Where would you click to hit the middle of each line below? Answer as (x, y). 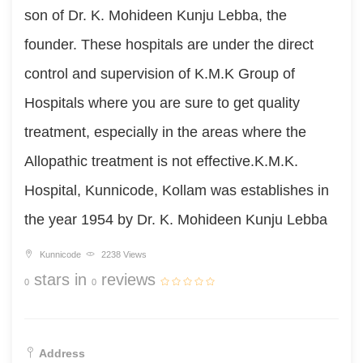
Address (60, 353)
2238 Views (123, 254)
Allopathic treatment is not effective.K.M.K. (161, 161)
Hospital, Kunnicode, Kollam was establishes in (177, 190)
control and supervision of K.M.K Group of (160, 74)
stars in (60, 280)
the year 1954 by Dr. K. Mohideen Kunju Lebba (176, 220)
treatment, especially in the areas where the (165, 132)
